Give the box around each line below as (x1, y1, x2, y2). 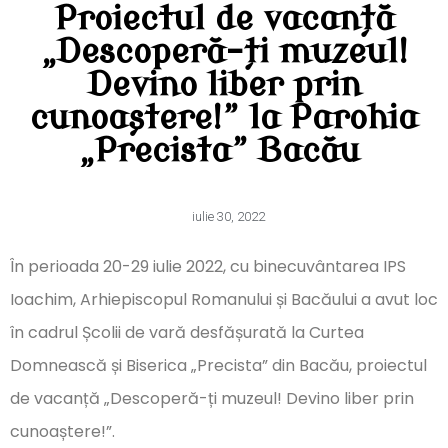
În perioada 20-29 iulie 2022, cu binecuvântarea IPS (10, 255, 406, 279)
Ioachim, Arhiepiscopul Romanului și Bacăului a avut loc (10, 288, 438, 312)
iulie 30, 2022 (191, 209, 265, 225)
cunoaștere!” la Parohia (30, 100, 418, 138)
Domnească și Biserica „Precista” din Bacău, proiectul (10, 354, 427, 378)
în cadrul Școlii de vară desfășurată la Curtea (10, 321, 364, 345)
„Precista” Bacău (78, 133, 370, 171)
